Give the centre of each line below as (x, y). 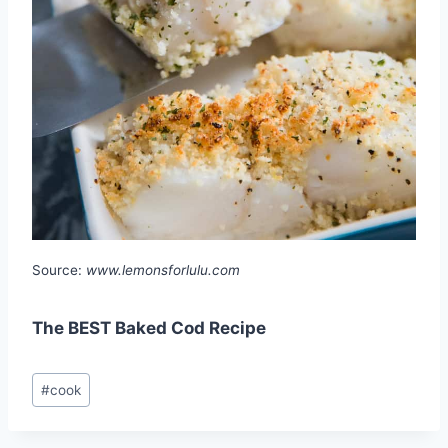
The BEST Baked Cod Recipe (149, 327)
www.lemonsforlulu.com (163, 269)
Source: (59, 269)
